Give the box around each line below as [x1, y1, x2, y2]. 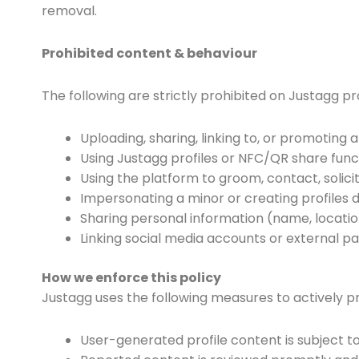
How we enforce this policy [42, 268, 221, 287]
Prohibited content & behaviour [42, 44, 257, 63]
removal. [42, 2, 97, 20]
